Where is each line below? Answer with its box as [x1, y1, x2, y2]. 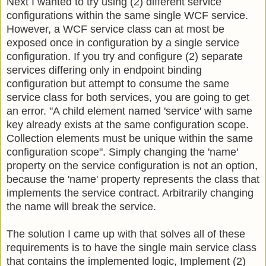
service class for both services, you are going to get [7, 91, 249, 103]
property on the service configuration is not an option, [7, 159, 258, 172]
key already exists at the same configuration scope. [7, 118, 249, 131]
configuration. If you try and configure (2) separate [7, 50, 243, 62]
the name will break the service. [7, 200, 156, 213]
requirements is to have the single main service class [7, 241, 256, 254]
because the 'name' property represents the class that [7, 173, 259, 185]
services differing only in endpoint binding [7, 64, 202, 76]
